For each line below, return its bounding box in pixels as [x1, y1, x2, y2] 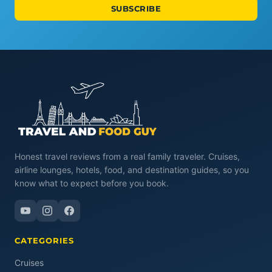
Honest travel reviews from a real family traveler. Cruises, [15, 151, 240, 161]
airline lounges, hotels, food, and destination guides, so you [15, 165, 249, 175]
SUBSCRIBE [110, 4, 161, 13]
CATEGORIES [15, 236, 74, 245]
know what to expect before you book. [15, 178, 169, 188]
